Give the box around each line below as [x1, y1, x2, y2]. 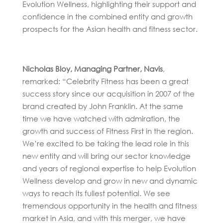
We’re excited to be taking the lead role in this [22, 138, 189, 148]
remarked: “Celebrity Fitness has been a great [22, 76, 189, 86]
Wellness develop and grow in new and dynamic [22, 175, 198, 186]
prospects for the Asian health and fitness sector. [22, 23, 198, 34]
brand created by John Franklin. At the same [22, 101, 183, 111]
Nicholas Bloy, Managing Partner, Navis [22, 63, 163, 74]
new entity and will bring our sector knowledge [22, 150, 191, 161]
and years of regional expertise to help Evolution [22, 163, 196, 173]
